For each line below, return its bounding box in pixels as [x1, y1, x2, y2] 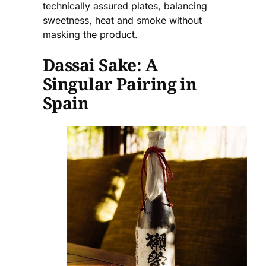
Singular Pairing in [43, 72, 197, 96]
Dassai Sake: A [43, 53, 158, 77]
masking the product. [43, 28, 138, 40]
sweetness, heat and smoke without [43, 14, 202, 26]
